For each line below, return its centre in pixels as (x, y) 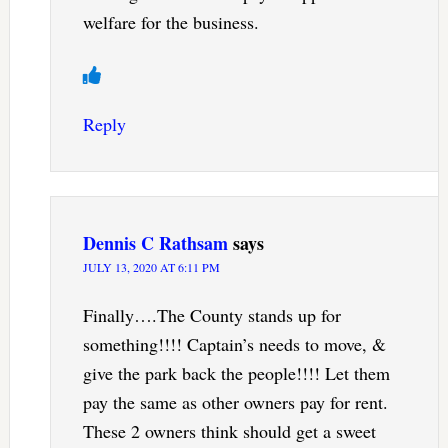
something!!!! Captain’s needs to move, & (234, 344)
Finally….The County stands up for (211, 315)
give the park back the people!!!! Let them (236, 373)
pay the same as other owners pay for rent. (235, 402)
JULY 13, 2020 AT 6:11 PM (151, 267)
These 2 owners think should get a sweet (229, 431)
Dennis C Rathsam (155, 243)
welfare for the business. (170, 22)
